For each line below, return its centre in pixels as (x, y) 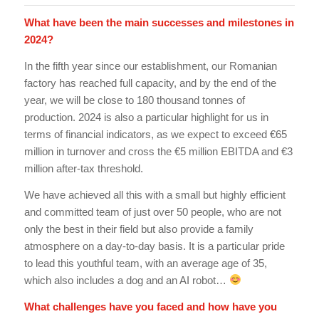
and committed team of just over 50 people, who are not (152, 211)
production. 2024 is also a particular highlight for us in (146, 117)
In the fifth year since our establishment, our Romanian (150, 66)
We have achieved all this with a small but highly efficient (155, 194)
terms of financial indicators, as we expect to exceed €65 (155, 135)
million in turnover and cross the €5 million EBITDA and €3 (158, 152)
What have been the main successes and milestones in (159, 23)
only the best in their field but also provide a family (138, 229)
